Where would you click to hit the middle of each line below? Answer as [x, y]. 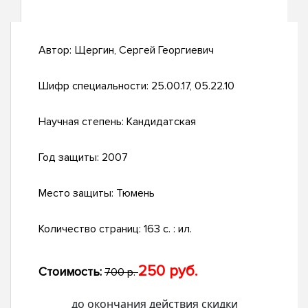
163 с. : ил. [168, 229]
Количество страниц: [91, 229]
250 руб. [168, 272]
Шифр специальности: [95, 86]
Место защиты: [77, 194]
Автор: [56, 51]
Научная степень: [82, 122]
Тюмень [135, 194]
